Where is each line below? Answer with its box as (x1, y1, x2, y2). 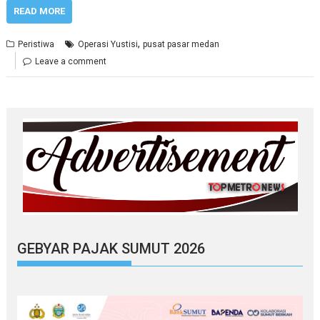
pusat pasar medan (143, 39, 220, 49)
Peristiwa (18, 39, 55, 49)
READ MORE (14, 5, 66, 16)
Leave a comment (35, 56, 107, 66)
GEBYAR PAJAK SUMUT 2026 (17, 239, 206, 257)
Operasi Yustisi (78, 39, 139, 49)
